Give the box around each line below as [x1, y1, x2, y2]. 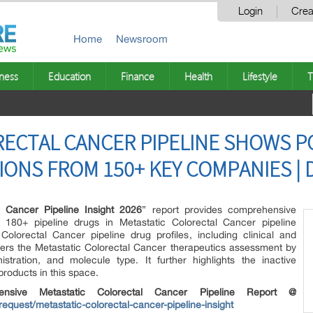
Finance [121, 69, 154, 83]
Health [184, 69, 212, 83]
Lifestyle [242, 69, 277, 83]
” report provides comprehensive [142, 204, 297, 215]
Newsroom [116, 33, 168, 45]
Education [48, 69, 91, 83]
